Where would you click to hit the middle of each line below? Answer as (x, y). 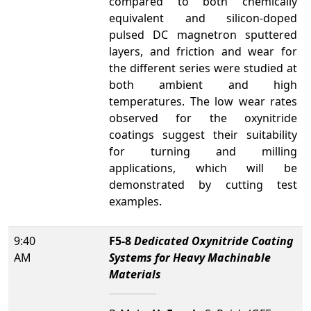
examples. (135, 201)
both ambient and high (203, 85)
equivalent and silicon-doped (203, 18)
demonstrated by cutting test (203, 185)
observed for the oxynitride (203, 118)
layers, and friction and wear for (203, 51)
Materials (135, 274)
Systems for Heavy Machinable (190, 258)
